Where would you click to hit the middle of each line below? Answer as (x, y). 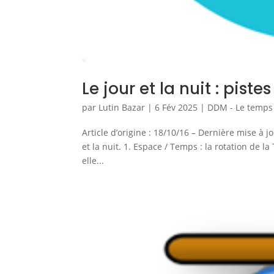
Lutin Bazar (122, 107)
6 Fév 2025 (176, 107)
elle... (93, 160)
